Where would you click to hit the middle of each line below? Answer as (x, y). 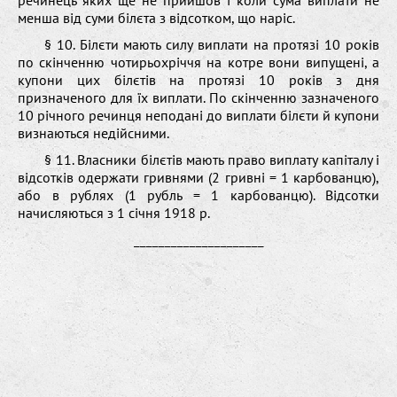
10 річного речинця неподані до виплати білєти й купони (198, 115)
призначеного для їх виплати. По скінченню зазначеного (198, 97)
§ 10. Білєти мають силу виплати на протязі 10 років (212, 44)
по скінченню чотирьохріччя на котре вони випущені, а (198, 62)
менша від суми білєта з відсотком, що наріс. (156, 17)
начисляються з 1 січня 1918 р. (114, 212)
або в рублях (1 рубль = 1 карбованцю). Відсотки (198, 195)
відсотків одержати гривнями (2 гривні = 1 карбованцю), (198, 177)
